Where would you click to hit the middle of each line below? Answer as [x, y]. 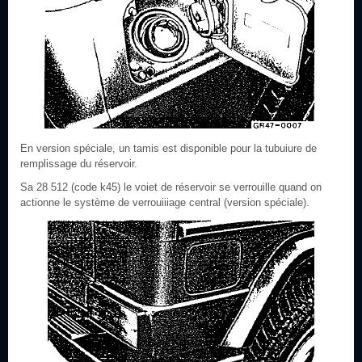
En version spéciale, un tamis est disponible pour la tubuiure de [168, 148]
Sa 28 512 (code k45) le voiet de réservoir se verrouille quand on [171, 187]
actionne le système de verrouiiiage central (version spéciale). [165, 202]
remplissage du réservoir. [79, 164]
